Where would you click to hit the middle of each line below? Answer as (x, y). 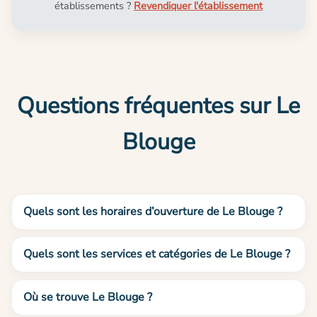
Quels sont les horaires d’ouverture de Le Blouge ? (153, 211)
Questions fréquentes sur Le (158, 105)
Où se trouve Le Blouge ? (88, 297)
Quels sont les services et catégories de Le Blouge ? (157, 254)
